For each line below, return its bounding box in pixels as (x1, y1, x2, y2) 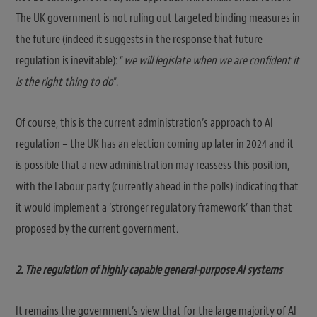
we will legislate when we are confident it (124, 52, 299, 68)
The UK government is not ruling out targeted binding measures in (16, 10, 300, 25)
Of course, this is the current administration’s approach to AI (16, 115, 273, 130)
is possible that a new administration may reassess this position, (16, 157, 289, 173)
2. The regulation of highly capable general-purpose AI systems (16, 262, 282, 277)
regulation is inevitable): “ (16, 52, 124, 68)
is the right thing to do (16, 74, 113, 89)
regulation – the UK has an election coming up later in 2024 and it (16, 136, 294, 151)
